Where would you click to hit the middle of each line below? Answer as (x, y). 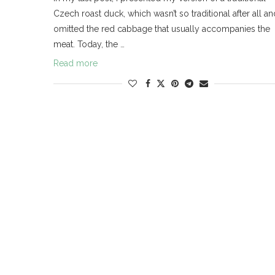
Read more (76, 64)
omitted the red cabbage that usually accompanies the (162, 29)
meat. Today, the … (89, 45)
